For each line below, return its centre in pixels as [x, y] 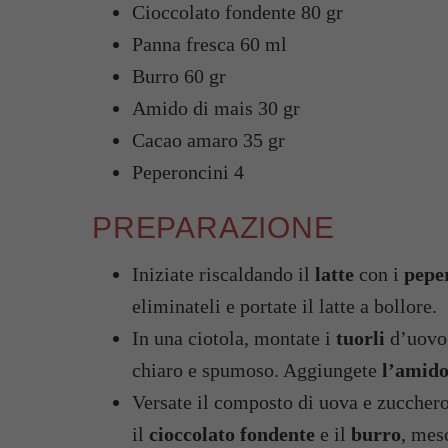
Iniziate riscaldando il [223, 274]
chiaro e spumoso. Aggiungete [254, 370]
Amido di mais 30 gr [216, 108]
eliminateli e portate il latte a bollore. [284, 306]
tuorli [360, 338]
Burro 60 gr [179, 76]
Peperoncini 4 [188, 172]
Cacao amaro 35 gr [208, 140]
